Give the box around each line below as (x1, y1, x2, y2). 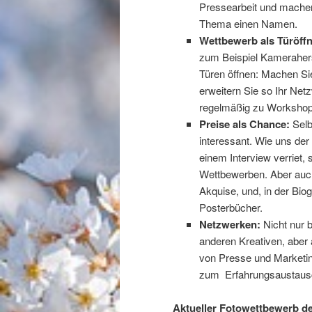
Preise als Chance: (198, 116, 292, 132)
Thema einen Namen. (198, 15, 297, 31)
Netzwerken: (198, 216, 263, 232)
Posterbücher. (198, 199, 263, 214)
